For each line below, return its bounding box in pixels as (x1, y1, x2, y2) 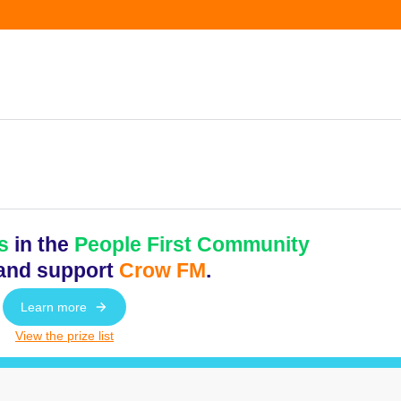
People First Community (74, 233, 310, 257)
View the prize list (15, 328, 114, 344)
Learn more (21, 300, 87, 315)
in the (9, 233, 74, 257)
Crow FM (118, 259, 206, 283)
